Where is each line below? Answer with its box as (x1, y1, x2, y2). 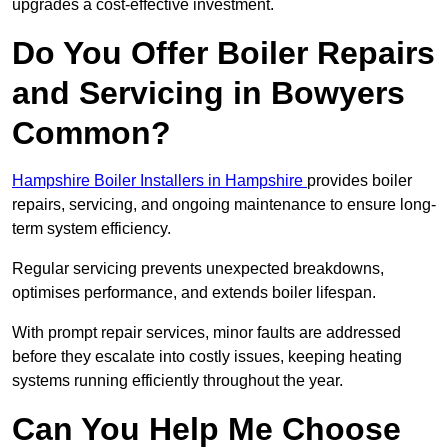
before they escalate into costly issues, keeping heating (12, 348, 402, 366)
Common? (12, 115, 171, 152)
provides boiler (307, 172, 412, 190)
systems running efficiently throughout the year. (12, 372, 343, 390)
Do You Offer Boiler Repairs (12, 35, 435, 72)
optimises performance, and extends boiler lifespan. (12, 284, 380, 302)
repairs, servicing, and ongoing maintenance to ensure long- (12, 196, 436, 214)
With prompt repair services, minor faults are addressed (12, 324, 401, 342)
